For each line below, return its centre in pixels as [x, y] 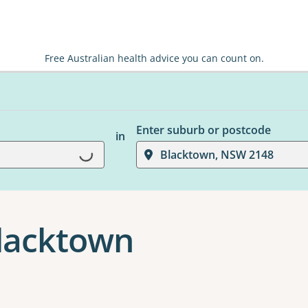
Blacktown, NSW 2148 [217, 155]
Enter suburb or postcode [203, 130]
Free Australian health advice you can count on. [154, 58]
